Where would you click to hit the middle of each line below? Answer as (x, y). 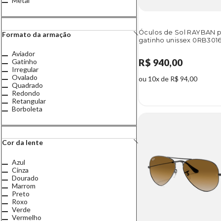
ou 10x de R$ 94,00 (168, 79)
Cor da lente (22, 143)
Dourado (25, 178)
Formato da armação (37, 34)
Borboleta (27, 109)
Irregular (25, 69)
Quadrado (27, 85)
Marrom (24, 185)
